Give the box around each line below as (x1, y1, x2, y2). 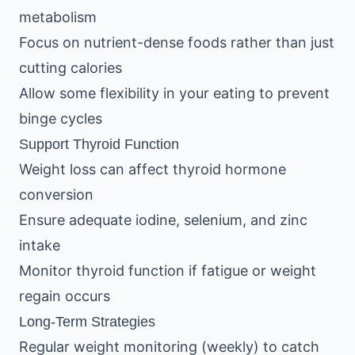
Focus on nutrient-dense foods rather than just (19, 34, 334, 51)
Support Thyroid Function (19, 136, 179, 152)
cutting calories (19, 59, 122, 76)
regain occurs (19, 288, 110, 304)
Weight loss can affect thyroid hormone (19, 161, 286, 177)
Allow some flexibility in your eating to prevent (19, 85, 330, 101)
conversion (19, 186, 94, 203)
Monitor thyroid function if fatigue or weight (19, 262, 316, 279)
